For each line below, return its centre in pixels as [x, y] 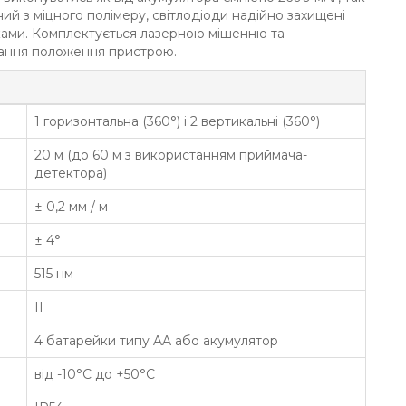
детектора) [71, 173]
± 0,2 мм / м [71, 207]
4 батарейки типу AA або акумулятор [156, 341]
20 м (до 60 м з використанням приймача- [171, 155]
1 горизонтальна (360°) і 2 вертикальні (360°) [177, 121]
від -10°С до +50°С [95, 374]
